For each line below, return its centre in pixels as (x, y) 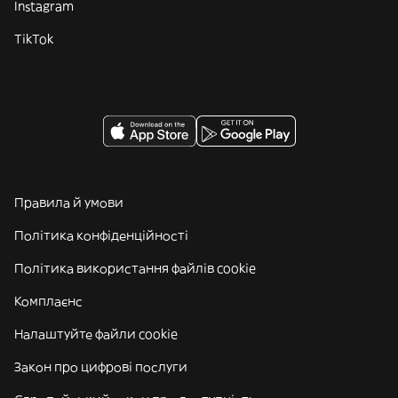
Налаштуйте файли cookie (96, 334)
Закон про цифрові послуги (101, 367)
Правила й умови (69, 203)
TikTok (34, 39)
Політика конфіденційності (101, 235)
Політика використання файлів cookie (135, 268)
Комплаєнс (48, 301)
